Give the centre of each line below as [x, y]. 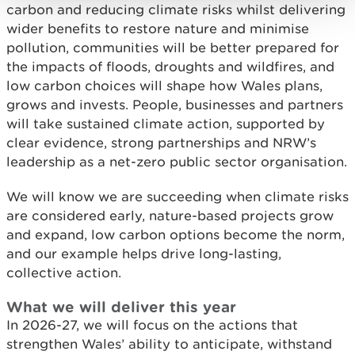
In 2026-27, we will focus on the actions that [152, 325]
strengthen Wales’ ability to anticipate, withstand [169, 344]
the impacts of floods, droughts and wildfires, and [170, 67]
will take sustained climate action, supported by [166, 124]
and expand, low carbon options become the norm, [176, 235]
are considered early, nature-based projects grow [170, 216]
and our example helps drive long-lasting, [144, 254]
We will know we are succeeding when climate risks [177, 197]
